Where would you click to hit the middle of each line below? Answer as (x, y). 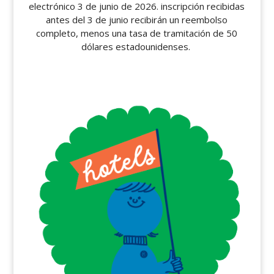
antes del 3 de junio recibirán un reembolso (137, 20)
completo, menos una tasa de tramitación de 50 (137, 33)
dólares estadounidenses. (137, 47)
